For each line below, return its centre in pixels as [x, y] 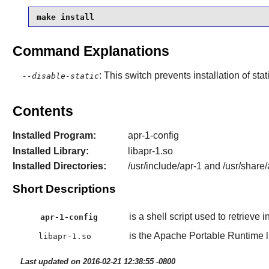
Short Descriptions [64, 189]
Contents [43, 111]
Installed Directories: [59, 166]
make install [65, 17]
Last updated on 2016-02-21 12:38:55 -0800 [98, 261]
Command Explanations [91, 51]
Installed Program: [54, 136]
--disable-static [60, 76]
